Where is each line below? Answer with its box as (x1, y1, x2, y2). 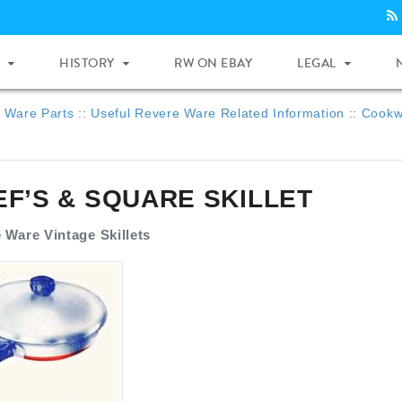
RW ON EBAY (174, 55, 253, 71)
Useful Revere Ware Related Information (91, 106, 345, 120)
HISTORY (59, 55, 115, 71)
